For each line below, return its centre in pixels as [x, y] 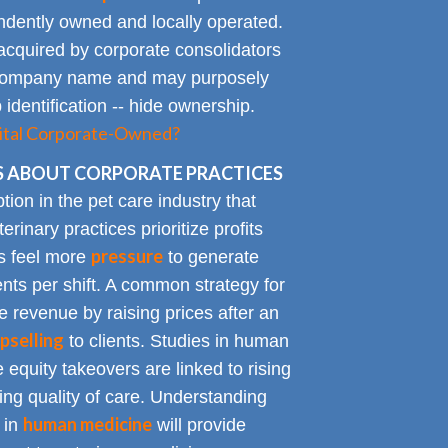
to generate [210, 257]
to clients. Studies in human [176, 341]
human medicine [87, 424]
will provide [198, 425]
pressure [126, 256]
